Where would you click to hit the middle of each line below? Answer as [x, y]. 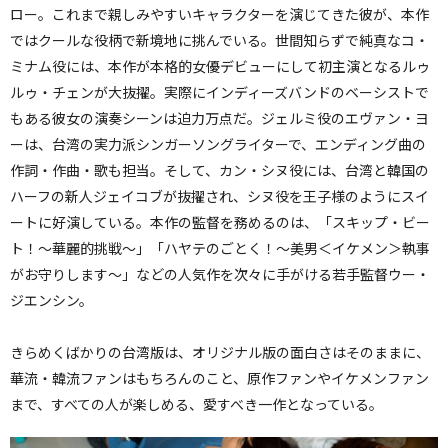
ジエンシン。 [51, 299]
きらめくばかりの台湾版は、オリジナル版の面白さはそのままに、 [220, 351]
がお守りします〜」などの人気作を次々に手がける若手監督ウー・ [220, 273]
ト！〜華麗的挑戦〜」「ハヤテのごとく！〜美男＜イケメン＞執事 [220, 247]
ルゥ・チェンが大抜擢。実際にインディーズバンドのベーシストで [219, 91]
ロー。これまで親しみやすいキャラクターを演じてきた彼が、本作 [219, 13]
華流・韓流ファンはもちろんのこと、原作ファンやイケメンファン [219, 377]
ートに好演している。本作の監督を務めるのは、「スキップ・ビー [220, 221]
